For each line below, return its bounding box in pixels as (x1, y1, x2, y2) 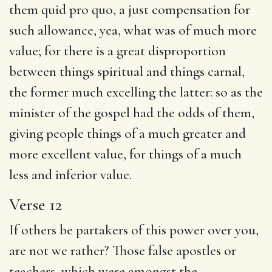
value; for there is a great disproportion (9, 42, 226, 59)
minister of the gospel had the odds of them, (9, 104, 254, 121)
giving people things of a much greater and (9, 124, 246, 142)
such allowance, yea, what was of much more (9, 21, 257, 39)
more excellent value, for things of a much (9, 145, 242, 163)
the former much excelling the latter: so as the (9, 83, 263, 101)
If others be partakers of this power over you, (9, 221, 259, 239)
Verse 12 (9, 194, 62, 215)
